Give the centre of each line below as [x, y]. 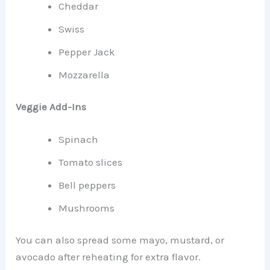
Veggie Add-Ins [51, 107]
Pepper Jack [87, 52]
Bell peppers [87, 185]
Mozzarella [84, 74]
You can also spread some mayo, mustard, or [120, 240]
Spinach [79, 139]
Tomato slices [91, 162]
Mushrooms [87, 208]
